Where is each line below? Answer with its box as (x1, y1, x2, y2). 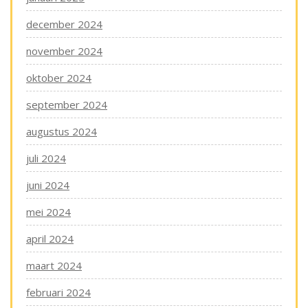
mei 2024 (26, 205, 71, 219)
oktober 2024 (26, 71, 91, 85)
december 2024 (26, 17, 102, 31)
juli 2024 (26, 151, 66, 165)
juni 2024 (26, 178, 69, 192)
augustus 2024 (26, 124, 97, 138)
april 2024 (26, 232, 74, 245)
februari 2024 (26, 285, 91, 299)
